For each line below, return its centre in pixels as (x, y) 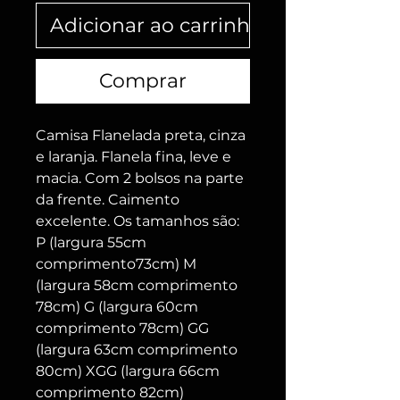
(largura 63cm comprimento (137, 350)
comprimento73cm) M (116, 264)
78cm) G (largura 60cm (117, 307)
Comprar (143, 81)
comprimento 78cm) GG (122, 329)
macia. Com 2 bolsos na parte (140, 179)
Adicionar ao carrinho (156, 26)
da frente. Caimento (108, 200)
